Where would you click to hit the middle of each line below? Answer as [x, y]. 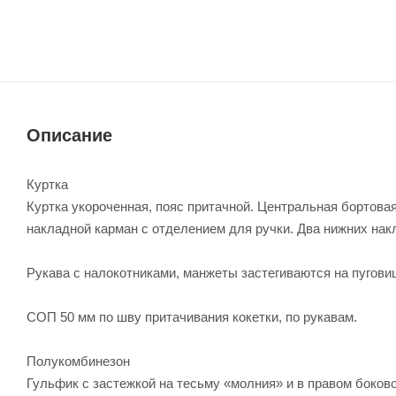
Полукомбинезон [78, 361]
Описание [69, 135]
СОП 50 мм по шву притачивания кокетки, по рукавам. [192, 316]
